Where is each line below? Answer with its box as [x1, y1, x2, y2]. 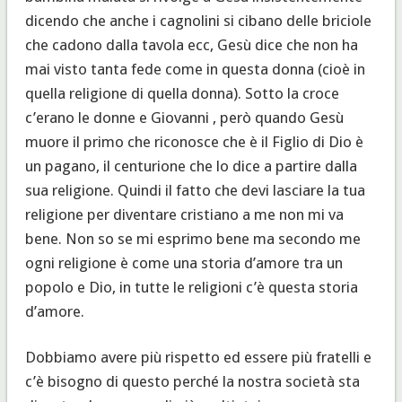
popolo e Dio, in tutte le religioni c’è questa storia [24, 277, 358, 296]
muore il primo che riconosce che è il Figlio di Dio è [24, 132, 363, 151]
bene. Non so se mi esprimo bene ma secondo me [24, 229, 361, 248]
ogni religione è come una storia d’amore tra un [24, 253, 343, 272]
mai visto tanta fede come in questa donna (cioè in [24, 59, 365, 78]
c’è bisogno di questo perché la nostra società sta [24, 371, 360, 390]
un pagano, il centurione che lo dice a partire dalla [24, 156, 357, 175]
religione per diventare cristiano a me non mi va [24, 205, 344, 223]
